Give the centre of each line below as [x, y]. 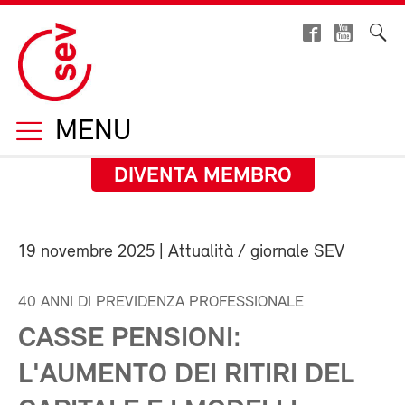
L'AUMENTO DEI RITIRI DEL [186, 375]
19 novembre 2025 [86, 252]
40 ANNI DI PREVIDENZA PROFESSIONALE [161, 302]
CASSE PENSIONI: [130, 339]
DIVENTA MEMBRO [202, 176]
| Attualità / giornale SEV [250, 252]
